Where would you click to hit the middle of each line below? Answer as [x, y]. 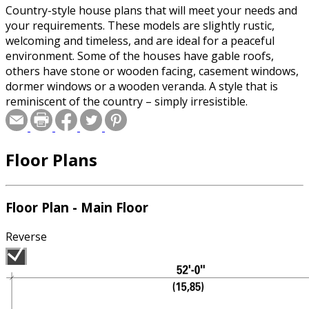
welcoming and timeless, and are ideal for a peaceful [140, 40]
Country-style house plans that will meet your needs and [151, 10]
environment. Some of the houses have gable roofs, [140, 56]
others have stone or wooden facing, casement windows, [152, 71]
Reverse [26, 237]
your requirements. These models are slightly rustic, [140, 25]
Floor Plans [51, 159]
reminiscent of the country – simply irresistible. [127, 101]
